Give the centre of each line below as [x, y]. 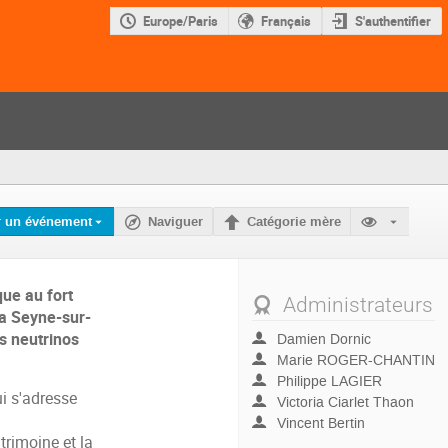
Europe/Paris [181, 20]
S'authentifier [393, 21]
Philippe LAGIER [327, 381]
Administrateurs [358, 304]
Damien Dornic [322, 340]
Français [286, 20]
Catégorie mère [294, 222]
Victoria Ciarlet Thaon [343, 402]
